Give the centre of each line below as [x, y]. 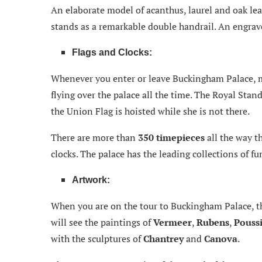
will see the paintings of [102, 222]
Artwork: [91, 180]
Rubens [213, 222]
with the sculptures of [97, 238]
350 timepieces [173, 137]
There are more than [94, 137]
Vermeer [173, 222]
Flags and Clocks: [112, 52]
